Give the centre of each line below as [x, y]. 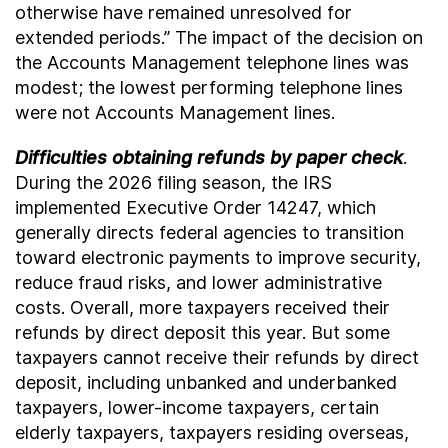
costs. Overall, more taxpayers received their [202, 307]
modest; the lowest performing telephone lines [209, 87]
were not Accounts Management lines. [175, 112]
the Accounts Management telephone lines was [212, 62]
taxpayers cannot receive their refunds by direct [217, 357]
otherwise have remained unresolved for [183, 12]
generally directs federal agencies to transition [209, 232]
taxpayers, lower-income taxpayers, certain [197, 407]
